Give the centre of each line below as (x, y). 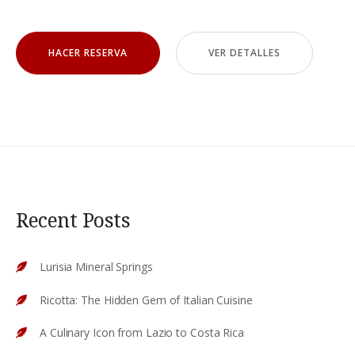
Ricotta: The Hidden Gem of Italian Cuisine (146, 300)
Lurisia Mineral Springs (96, 267)
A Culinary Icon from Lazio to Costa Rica (142, 332)
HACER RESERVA (88, 53)
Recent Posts (73, 219)
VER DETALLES (244, 53)
